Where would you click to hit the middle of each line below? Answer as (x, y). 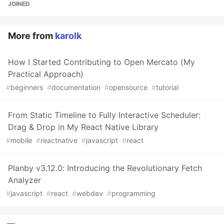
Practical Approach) (46, 74)
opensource (128, 87)
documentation (76, 87)
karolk (68, 35)
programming (133, 193)
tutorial (167, 87)
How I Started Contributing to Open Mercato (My (101, 62)
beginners (27, 87)
